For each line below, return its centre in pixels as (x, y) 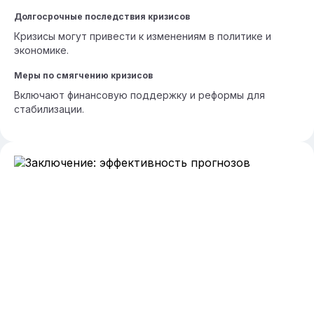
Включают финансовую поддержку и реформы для (139, 95)
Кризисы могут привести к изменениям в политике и (143, 36)
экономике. (41, 50)
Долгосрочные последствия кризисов (102, 16)
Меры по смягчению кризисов (83, 75)
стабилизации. (49, 109)
